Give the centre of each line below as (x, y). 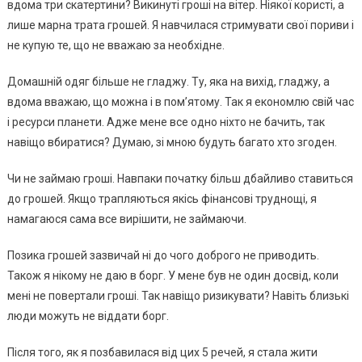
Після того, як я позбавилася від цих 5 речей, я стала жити (162, 352)
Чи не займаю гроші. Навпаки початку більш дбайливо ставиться (180, 179)
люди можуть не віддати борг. (88, 316)
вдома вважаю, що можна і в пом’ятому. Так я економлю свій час (180, 102)
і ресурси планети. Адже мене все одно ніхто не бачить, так (166, 122)
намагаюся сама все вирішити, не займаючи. (126, 219)
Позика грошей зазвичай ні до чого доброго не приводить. (163, 255)
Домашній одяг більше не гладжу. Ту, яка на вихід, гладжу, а (168, 82)
